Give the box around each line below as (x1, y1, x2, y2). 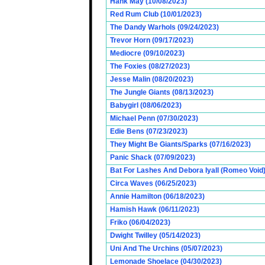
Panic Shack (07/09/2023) (110, 153, 195, 161)
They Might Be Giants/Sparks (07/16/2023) (110, 140, 251, 148)
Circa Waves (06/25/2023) (110, 179, 196, 188)
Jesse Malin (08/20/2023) (110, 75, 193, 83)
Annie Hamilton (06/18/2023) (110, 192, 205, 201)
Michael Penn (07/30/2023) (110, 114, 198, 122)
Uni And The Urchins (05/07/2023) (110, 244, 222, 253)
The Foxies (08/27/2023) (110, 62, 190, 70)
